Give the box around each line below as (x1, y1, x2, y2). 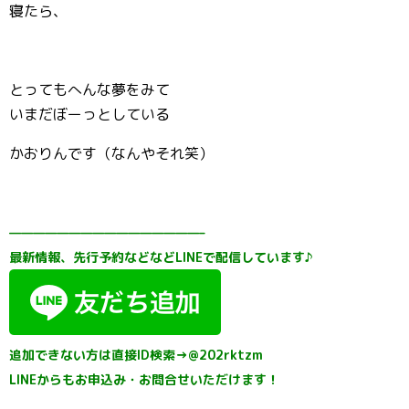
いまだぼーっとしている (9, 104, 170, 124)
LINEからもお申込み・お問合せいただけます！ (9, 371, 279, 388)
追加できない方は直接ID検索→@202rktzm (9, 346, 263, 363)
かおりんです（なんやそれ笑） (9, 143, 214, 163)
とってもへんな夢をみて (9, 79, 170, 100)
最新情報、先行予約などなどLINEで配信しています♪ (9, 248, 313, 266)
